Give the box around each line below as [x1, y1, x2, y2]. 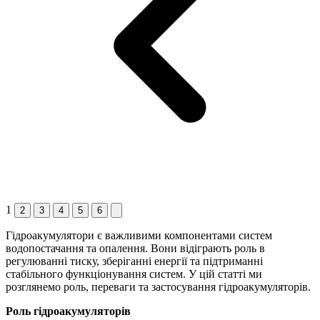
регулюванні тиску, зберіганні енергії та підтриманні [6, 254, 263, 267]
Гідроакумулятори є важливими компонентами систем [6, 229, 272, 241]
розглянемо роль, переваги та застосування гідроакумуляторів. [6, 280, 311, 293]
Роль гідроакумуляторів [6, 304, 131, 317]
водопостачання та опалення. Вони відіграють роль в [6, 241, 265, 254]
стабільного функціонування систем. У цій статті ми [6, 267, 262, 280]
